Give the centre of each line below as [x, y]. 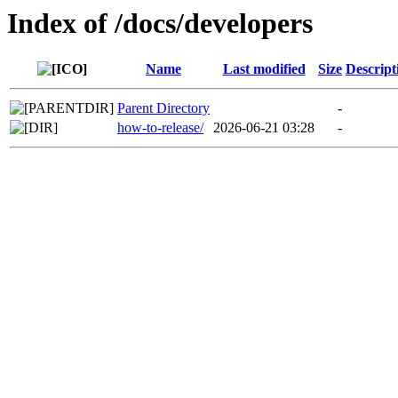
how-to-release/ [160, 128]
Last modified [264, 69]
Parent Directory [163, 108]
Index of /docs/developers [160, 23]
